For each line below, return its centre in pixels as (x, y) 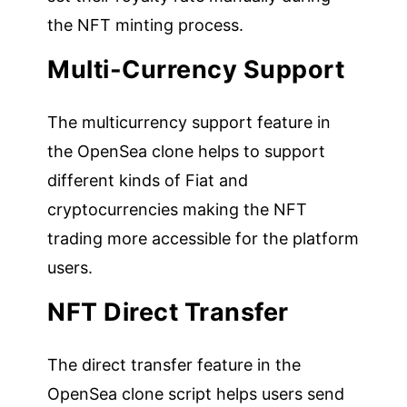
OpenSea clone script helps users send (196, 393)
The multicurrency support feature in (189, 122)
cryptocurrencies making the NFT (178, 209)
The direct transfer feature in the (174, 364)
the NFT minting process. (146, 25)
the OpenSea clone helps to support (187, 151)
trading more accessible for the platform (203, 238)
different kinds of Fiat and (148, 180)
